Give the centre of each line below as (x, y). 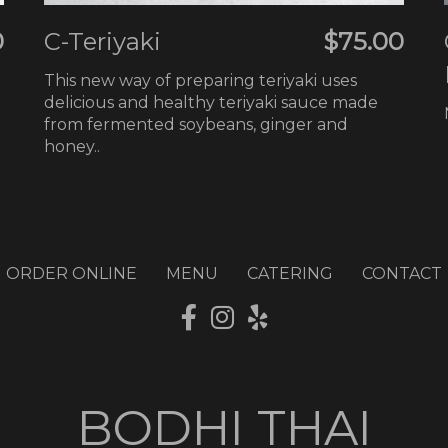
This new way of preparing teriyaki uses (200, 80)
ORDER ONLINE (71, 273)
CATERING (290, 273)
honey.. (72, 146)
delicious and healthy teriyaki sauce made (211, 102)
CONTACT (402, 273)
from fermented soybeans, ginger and (196, 124)
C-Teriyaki (102, 41)
